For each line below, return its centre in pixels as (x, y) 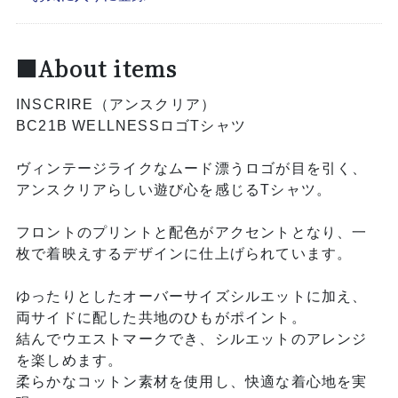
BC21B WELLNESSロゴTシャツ (131, 126)
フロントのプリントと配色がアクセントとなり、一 (191, 233)
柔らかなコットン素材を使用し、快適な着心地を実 (191, 382)
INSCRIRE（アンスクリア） (116, 105)
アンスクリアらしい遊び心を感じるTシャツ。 (174, 190)
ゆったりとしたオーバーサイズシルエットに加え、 (191, 297)
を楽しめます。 (69, 361)
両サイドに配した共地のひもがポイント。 (161, 318)
